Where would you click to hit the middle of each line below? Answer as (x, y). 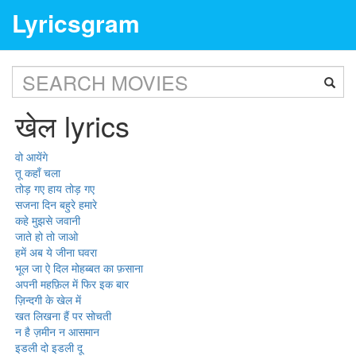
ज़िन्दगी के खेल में (48, 300)
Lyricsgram (76, 23)
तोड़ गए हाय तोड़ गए (55, 188)
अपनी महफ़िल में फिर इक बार (72, 284)
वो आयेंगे (32, 157)
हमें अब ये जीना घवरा (56, 252)
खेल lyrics (73, 125)
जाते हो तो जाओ (47, 236)
